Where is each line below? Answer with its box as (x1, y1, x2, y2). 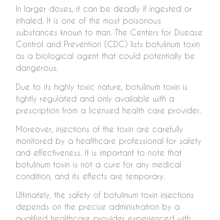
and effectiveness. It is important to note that (16, 148, 182, 157)
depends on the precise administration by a (16, 202, 180, 212)
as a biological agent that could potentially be (16, 51, 195, 61)
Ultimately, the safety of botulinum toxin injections (16, 190, 194, 200)
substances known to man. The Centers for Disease (16, 27, 203, 37)
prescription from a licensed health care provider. (16, 105, 201, 115)
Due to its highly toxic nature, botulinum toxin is (16, 82, 188, 91)
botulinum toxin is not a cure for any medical (16, 160, 181, 169)
